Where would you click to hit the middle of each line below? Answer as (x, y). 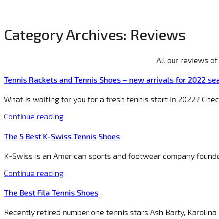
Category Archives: (67, 34)
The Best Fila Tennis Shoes (51, 193)
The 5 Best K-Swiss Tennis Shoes (62, 136)
